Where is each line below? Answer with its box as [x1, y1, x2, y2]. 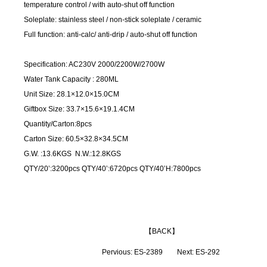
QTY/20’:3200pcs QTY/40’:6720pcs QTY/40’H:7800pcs [24, 164, 201, 173]
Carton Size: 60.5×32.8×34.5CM [24, 135, 128, 143]
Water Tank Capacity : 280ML [24, 75, 119, 83]
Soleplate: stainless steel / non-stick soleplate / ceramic [24, 15, 201, 24]
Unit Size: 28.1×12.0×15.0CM [24, 90, 119, 98]
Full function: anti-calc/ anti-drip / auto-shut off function [24, 30, 197, 39]
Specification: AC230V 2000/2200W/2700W [24, 60, 164, 69]
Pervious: [102, 248, 134, 256]
